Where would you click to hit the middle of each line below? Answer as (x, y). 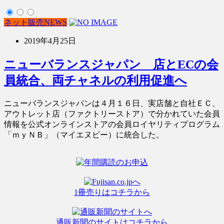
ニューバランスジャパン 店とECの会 (111, 64)
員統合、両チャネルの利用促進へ (95, 80)
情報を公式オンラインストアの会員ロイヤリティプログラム (112, 124)
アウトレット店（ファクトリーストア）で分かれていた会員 (112, 113)
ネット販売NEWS (35, 22)
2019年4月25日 (50, 40)
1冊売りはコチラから (112, 192)
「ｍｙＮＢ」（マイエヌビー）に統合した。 (84, 134)
